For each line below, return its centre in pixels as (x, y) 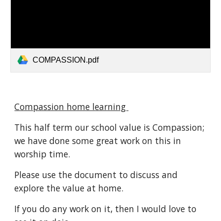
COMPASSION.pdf (66, 60)
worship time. (44, 154)
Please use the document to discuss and (96, 174)
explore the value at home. (70, 188)
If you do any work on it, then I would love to (106, 208)
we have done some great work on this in (98, 140)
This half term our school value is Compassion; (110, 127)
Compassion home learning (72, 106)
